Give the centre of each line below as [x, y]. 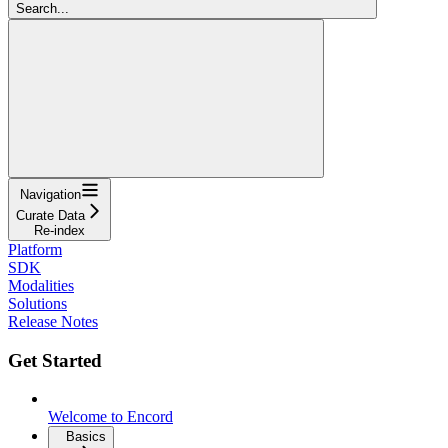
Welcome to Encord [110, 417]
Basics [86, 437]
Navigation [50, 194]
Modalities [41, 285]
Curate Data [50, 215]
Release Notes [53, 321]
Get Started [55, 360]
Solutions [37, 303]
